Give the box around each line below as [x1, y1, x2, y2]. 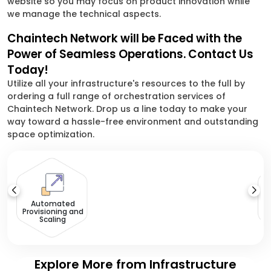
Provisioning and [22, 206, 83, 217]
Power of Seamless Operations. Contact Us [7, 46, 253, 62]
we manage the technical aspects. [7, 8, 161, 20]
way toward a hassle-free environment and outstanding [7, 116, 258, 128]
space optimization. [7, 128, 94, 140]
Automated [30, 198, 75, 209]
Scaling [39, 214, 66, 224]
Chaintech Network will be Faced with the [7, 30, 242, 47]
